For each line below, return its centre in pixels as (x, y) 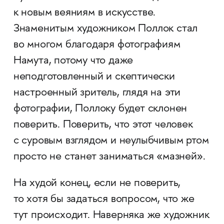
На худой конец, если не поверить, (97, 184)
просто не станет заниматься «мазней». (109, 157)
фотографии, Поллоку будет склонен (100, 109)
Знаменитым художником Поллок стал (105, 29)
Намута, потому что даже (73, 61)
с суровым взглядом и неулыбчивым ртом (111, 141)
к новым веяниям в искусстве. (84, 13)
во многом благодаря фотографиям (97, 45)
